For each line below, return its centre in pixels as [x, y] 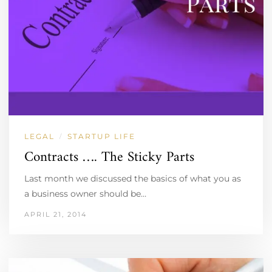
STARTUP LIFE [101, 136]
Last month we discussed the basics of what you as [133, 178]
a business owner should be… [85, 193]
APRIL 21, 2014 [56, 214]
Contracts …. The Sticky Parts [109, 157]
